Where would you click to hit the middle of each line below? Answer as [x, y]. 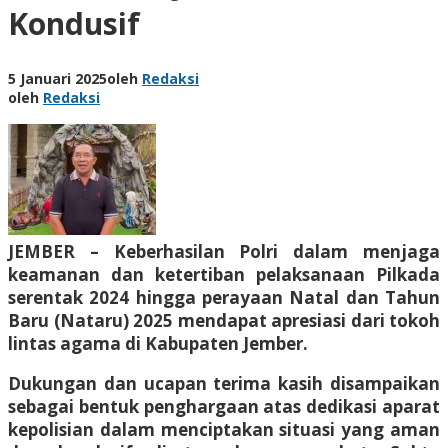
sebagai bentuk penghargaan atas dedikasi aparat [224, 406]
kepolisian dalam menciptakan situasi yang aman [224, 429]
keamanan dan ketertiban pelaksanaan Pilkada [224, 274]
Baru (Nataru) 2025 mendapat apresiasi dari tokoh [224, 320]
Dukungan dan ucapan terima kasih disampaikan [224, 383]
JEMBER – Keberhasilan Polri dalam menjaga [224, 251]
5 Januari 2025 [57, 78]
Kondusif [74, 23]
